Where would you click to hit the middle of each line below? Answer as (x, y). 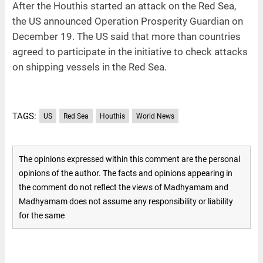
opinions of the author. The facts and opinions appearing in (125, 173)
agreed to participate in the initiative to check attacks (130, 51)
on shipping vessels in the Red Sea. (89, 67)
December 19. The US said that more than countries (126, 36)
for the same (41, 216)
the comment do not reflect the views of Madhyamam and (123, 188)
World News (155, 116)
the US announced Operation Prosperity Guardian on (127, 21)
